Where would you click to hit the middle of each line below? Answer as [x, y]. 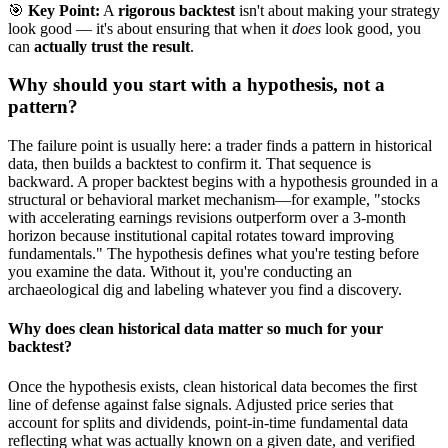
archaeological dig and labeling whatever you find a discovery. [205, 290]
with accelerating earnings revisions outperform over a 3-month [207, 218]
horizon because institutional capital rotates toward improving [201, 236]
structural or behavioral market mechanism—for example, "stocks [214, 200]
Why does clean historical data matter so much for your [195, 329]
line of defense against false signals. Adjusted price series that [200, 404]
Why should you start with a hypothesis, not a [196, 85]
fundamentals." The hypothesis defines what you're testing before [213, 254]
